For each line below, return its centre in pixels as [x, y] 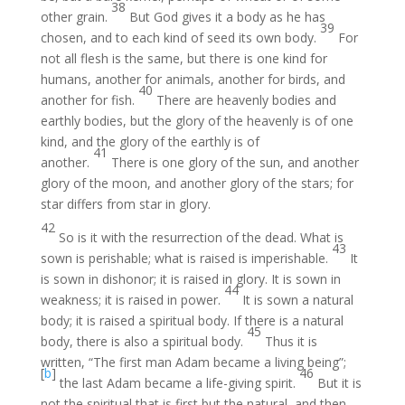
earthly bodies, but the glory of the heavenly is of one [197, 121]
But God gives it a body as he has [227, 17]
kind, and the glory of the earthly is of [150, 141]
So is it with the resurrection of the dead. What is [201, 237]
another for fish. [89, 100]
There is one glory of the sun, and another [235, 162]
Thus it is [291, 341]
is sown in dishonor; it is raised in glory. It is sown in [190, 279]
